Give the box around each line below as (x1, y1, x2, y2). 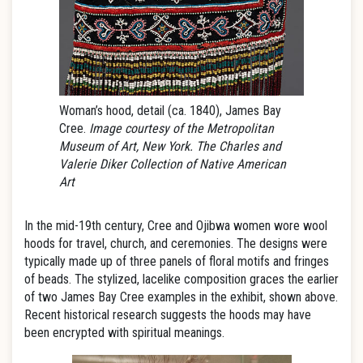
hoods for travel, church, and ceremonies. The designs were (24, 236, 327, 251)
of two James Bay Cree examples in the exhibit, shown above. (24, 289, 338, 305)
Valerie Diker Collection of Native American (59, 156, 286, 172)
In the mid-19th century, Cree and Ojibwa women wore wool (24, 218, 327, 233)
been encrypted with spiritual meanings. (24, 325, 224, 340)
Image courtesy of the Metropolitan (89, 121, 274, 136)
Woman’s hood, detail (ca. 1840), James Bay (59, 103, 281, 118)
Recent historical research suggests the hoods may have (24, 307, 311, 322)
